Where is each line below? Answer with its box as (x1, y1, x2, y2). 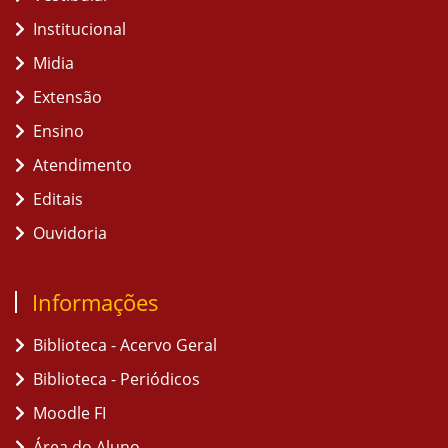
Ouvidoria (33, 222, 107, 244)
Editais (33, 188, 83, 210)
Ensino (33, 120, 84, 142)
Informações (32, 287, 159, 317)
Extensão (33, 86, 102, 108)
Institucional (33, 18, 126, 40)
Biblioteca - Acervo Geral (33, 334, 217, 356)
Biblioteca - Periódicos (33, 368, 200, 390)
